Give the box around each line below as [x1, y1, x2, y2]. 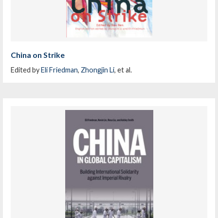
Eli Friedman [41, 65, 78, 74]
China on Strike [11, 50, 65, 59]
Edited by [11, 65, 41, 74]
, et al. [114, 65, 132, 74]
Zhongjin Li [81, 65, 115, 74]
